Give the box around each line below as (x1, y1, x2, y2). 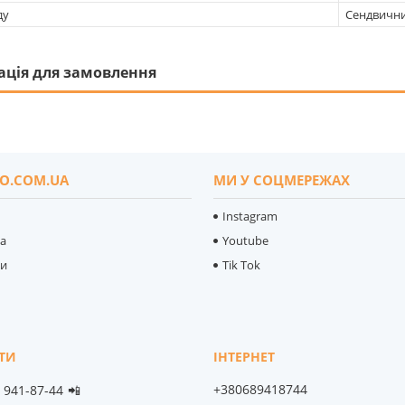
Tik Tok (222, 256, 261, 273)
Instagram (222, 207, 278, 224)
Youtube (222, 231, 269, 249)
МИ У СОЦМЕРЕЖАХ (213, 170, 351, 189)
